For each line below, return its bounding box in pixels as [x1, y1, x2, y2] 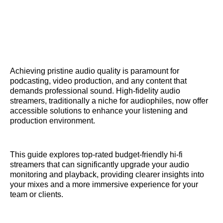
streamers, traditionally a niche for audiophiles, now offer [10, 96, 208, 105]
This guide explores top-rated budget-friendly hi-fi [10, 150, 183, 159]
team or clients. [10, 190, 63, 199]
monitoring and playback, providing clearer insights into [10, 170, 204, 179]
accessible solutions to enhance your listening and [10, 106, 188, 115]
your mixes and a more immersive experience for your [10, 180, 198, 189]
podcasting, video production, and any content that [10, 76, 187, 85]
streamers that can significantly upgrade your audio [10, 160, 189, 169]
